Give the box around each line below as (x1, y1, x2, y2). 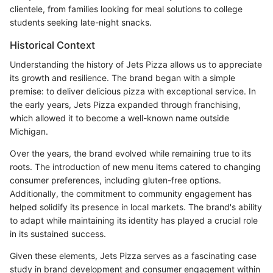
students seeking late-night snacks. (10, 16, 152, 27)
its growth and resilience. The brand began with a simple (10, 72, 235, 83)
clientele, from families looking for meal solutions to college (10, 3, 243, 14)
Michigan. (10, 126, 48, 136)
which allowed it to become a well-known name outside (10, 112, 229, 123)
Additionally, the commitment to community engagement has (10, 188, 252, 199)
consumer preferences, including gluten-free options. (10, 174, 221, 185)
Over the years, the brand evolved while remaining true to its (10, 147, 251, 158)
